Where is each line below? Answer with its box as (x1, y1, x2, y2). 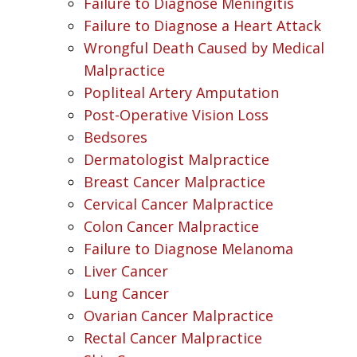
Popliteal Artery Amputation (84, 82, 279, 102)
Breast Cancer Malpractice (84, 171, 265, 191)
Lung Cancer (84, 283, 169, 303)
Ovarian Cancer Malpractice (84, 305, 273, 325)
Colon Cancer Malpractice (84, 216, 259, 236)
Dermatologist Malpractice (84, 149, 269, 169)
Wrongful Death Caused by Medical (84, 37, 324, 57)
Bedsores (84, 127, 147, 147)
